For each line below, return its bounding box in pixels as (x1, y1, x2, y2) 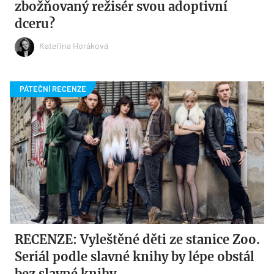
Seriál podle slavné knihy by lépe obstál (15, 248, 255, 264)
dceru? (15, 15, 56, 31)
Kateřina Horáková (39, 40, 109, 51)
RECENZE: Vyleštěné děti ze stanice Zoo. (15, 231, 261, 247)
